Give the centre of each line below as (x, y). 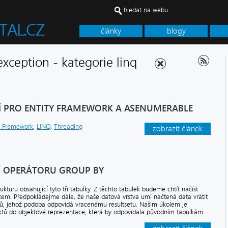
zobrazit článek (178, 129)
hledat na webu (146, 10)
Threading (68, 127)
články (111, 31)
